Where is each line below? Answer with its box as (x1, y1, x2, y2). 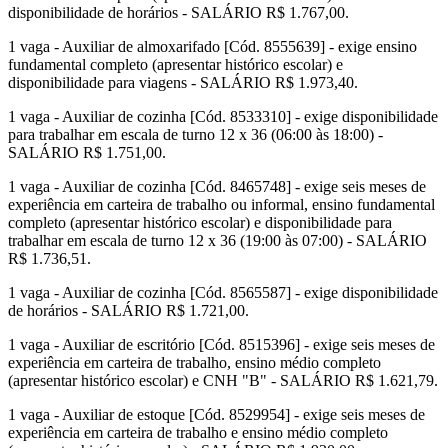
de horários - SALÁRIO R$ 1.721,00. (8, 302, 249, 320)
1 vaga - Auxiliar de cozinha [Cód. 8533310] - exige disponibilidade (8, 108, 438, 126)
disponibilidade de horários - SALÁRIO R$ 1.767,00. (8, 4, 349, 22)
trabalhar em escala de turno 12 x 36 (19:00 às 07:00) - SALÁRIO (8, 232, 427, 250)
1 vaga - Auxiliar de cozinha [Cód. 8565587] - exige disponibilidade (8, 284, 438, 302)
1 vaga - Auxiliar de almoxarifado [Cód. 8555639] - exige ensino (8, 38, 417, 56)
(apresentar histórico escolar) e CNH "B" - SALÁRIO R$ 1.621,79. (8, 372, 438, 390)
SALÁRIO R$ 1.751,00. (8, 144, 166, 162)
